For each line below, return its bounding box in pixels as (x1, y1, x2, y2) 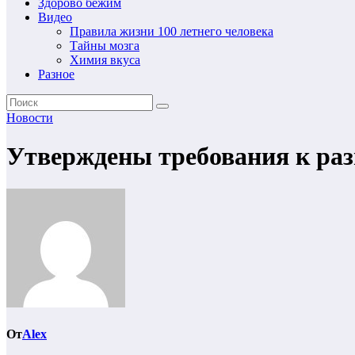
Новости (6, 111, 53, 124)
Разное (38, 67, 74, 81)
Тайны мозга (70, 39, 139, 52)
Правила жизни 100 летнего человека (70, 25, 273, 38)
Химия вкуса (70, 53, 140, 67)
